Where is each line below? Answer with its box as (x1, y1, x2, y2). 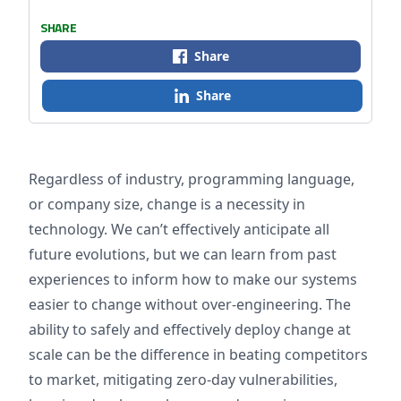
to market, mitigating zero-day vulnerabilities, (29, 370, 337, 389)
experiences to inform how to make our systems (29, 269, 357, 289)
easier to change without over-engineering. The (29, 294, 351, 314)
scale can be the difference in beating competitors (29, 345, 368, 364)
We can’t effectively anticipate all (107, 219, 329, 239)
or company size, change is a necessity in (29, 194, 305, 214)
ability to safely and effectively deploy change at (29, 320, 351, 339)
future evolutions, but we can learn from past (29, 244, 337, 264)
